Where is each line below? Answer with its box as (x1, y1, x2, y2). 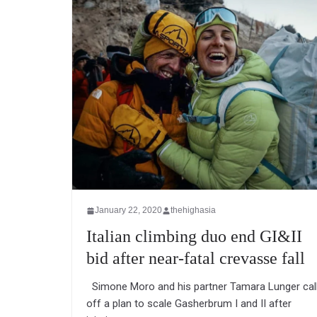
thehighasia (171, 205, 216, 216)
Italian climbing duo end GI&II (86, 227, 302, 246)
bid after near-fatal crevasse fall (86, 249, 305, 268)
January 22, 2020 (95, 205, 162, 216)
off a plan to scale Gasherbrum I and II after (86, 297, 292, 311)
